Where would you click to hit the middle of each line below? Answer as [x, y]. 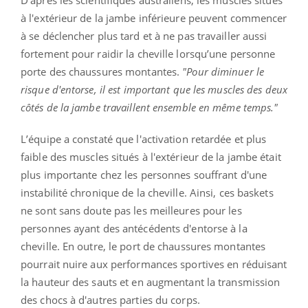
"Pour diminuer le [223, 71]
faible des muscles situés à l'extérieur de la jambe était [151, 156]
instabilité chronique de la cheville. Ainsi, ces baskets [147, 192]
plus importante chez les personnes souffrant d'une [144, 174]
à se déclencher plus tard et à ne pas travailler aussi [144, 35]
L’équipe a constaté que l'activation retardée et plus [144, 139]
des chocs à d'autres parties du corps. [110, 299]
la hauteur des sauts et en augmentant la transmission [151, 282]
